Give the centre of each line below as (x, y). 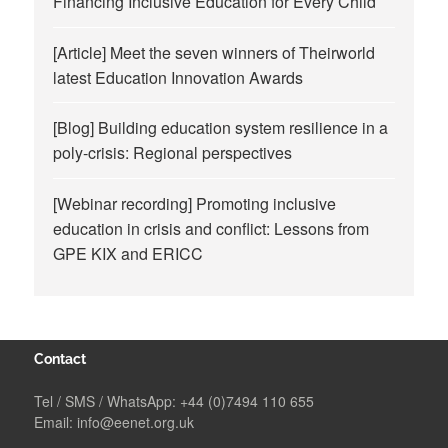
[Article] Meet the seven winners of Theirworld (214, 52)
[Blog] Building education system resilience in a (221, 128)
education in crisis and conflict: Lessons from (211, 228)
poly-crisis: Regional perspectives (173, 153)
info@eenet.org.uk (136, 422)
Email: (56, 422)
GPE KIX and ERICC (128, 253)
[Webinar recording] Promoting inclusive (195, 203)
